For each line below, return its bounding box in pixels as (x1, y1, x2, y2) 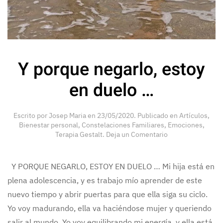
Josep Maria (49, 111, 86, 120)
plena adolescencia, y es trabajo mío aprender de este (7, 175, 202, 186)
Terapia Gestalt (55, 130, 103, 139)
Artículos (179, 111, 208, 120)
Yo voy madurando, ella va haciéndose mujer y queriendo (7, 203, 212, 214)
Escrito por (13, 111, 49, 120)
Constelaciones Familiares (81, 120, 164, 130)
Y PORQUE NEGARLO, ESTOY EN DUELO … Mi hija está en (7, 161, 215, 172)
